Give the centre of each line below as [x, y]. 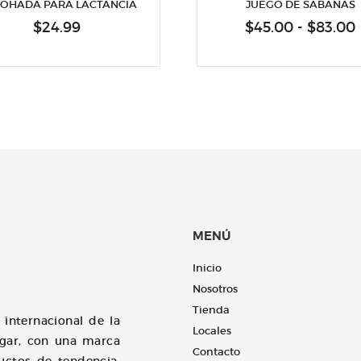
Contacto [216, 352]
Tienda [211, 310]
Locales [212, 331]
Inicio [207, 268]
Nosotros [215, 289]
